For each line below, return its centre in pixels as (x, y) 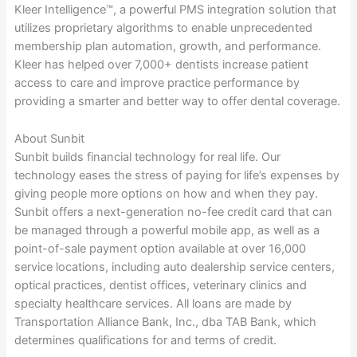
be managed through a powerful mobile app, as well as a (167, 230)
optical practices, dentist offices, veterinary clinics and (160, 285)
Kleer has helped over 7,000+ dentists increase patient (161, 65)
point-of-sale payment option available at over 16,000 (160, 248)
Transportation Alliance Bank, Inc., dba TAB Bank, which (165, 322)
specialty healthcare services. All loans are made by (153, 303)
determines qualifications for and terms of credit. (145, 340)
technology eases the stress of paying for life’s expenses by (177, 175)
